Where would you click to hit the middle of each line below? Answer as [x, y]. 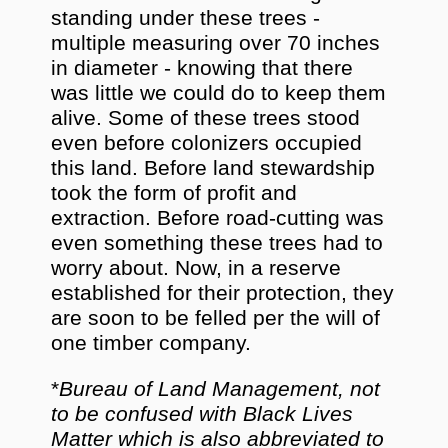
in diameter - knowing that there [202, 67]
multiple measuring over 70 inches [216, 42]
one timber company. [151, 342]
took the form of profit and [174, 192]
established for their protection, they [223, 292]
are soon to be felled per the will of [216, 317]
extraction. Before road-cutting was [218, 217]
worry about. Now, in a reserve [196, 267]
